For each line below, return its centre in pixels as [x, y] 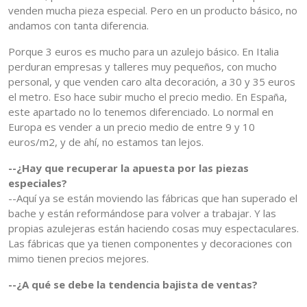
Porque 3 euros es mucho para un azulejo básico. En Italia [144, 52]
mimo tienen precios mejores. [78, 259]
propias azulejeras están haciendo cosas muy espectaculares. [153, 229]
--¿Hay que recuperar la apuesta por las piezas [128, 168]
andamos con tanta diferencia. [78, 26]
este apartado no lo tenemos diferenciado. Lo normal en [141, 112]
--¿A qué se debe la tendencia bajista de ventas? [133, 285]
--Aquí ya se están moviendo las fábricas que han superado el [153, 198]
